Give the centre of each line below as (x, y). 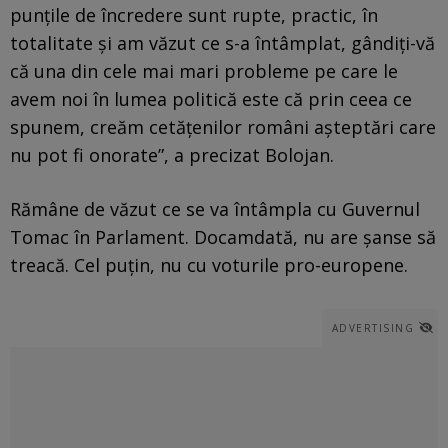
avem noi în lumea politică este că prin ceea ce (211, 98)
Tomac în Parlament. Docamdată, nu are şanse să (223, 236)
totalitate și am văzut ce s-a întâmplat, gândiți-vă (222, 42)
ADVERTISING (372, 327)
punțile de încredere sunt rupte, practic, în (194, 14)
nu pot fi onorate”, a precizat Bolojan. (172, 154)
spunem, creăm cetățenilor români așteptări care (223, 126)
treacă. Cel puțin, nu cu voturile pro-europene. (209, 264)
